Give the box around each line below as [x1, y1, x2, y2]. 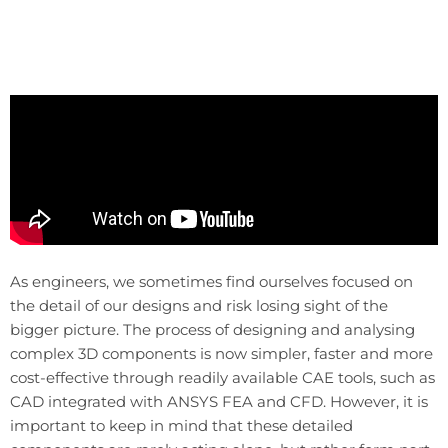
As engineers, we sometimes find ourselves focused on [10, 271, 413, 291]
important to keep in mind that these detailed [10, 415, 353, 435]
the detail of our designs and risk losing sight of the [10, 295, 388, 315]
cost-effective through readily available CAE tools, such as [10, 367, 435, 387]
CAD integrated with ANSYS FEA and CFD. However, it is [10, 391, 428, 411]
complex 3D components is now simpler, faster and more [10, 343, 433, 363]
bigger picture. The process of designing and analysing [10, 319, 415, 339]
